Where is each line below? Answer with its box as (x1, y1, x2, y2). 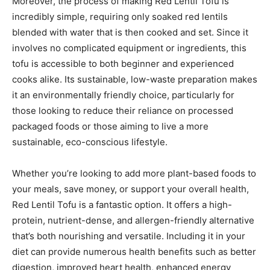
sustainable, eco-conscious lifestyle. (12, 136, 168, 148)
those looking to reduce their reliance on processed (12, 104, 233, 116)
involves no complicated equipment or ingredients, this (12, 42, 246, 54)
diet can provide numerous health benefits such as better (12, 245, 256, 257)
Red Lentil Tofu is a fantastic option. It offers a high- (12, 198, 232, 210)
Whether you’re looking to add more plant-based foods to (12, 167, 256, 179)
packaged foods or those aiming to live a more (12, 120, 209, 132)
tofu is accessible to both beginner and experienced (12, 57, 234, 69)
